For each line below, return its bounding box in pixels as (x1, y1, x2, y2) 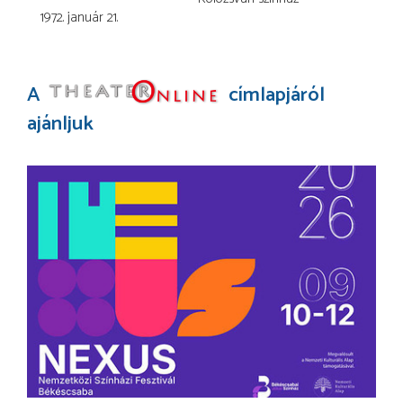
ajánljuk (27, 106, 94, 140)
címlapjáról (224, 77, 325, 112)
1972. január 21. (40, 5, 118, 29)
